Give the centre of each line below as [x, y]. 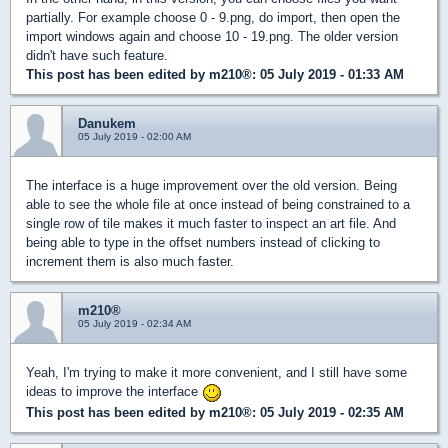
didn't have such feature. [97, 56]
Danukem [107, 124]
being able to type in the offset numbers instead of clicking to [203, 243]
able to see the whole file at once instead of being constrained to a [218, 205]
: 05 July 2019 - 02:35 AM [328, 412]
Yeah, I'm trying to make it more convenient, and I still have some [216, 373]
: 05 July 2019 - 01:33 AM [328, 75]
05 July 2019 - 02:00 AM [134, 137]
